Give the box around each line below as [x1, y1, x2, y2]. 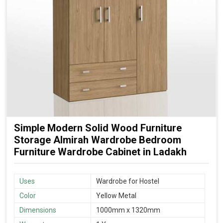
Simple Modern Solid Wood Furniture [14, 122, 182, 134]
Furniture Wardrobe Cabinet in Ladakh [14, 146, 187, 158]
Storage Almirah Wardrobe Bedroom [14, 134, 181, 146]
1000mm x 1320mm [96, 206, 160, 214]
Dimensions [19, 206, 56, 214]
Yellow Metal [96, 191, 136, 200]
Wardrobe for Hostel [96, 177, 159, 185]
